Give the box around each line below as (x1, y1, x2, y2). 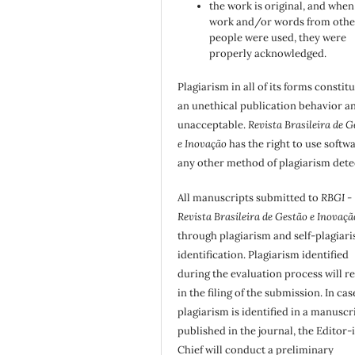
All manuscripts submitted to (177, 191, 322, 205)
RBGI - (321, 191, 353, 205)
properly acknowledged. (209, 47, 327, 61)
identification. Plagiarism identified (177, 248, 349, 262)
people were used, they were (209, 31, 347, 45)
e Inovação (177, 137, 227, 151)
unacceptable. (177, 118, 249, 132)
